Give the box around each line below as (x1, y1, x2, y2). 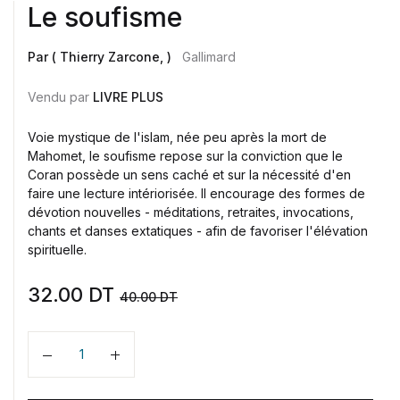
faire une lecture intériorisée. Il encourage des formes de (28, 185, 365, 201)
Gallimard (182, 48, 236, 64)
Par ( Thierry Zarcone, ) (28, 48, 175, 64)
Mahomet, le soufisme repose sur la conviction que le (28, 147, 343, 163)
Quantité (42, 354, 98, 373)
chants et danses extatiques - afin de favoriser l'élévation (28, 222, 368, 238)
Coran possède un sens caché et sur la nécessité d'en (28, 166, 351, 182)
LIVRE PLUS (93, 88, 163, 104)
